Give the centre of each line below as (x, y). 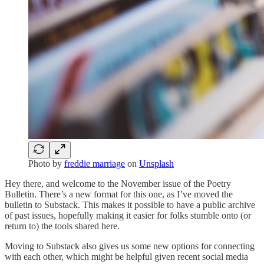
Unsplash (156, 163)
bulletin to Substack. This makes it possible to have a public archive (130, 204)
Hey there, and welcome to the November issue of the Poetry (118, 183)
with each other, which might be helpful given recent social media (126, 256)
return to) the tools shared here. (62, 226)
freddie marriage (95, 163)
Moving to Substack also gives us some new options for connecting (130, 246)
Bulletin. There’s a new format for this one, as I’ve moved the (119, 194)
